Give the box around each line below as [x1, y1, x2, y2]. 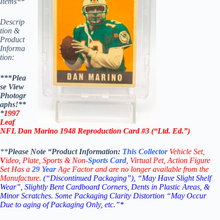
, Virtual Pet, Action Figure [126, 156, 210, 165]
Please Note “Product [8, 147, 79, 156]
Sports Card [88, 156, 126, 165]
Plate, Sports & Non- [23, 156, 88, 165]
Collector [137, 147, 169, 156]
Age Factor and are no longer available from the [56, 165, 209, 173]
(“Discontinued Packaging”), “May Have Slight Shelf [43, 173, 211, 182]
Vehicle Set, [169, 147, 205, 156]
